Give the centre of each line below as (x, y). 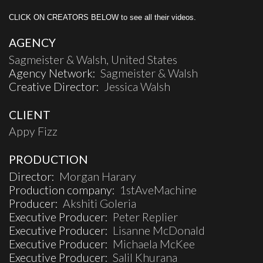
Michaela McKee (154, 244)
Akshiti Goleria (100, 203)
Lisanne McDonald (159, 230)
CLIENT (30, 114)
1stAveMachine (158, 190)
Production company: (64, 190)
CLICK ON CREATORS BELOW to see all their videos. (102, 17)
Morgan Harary (98, 176)
